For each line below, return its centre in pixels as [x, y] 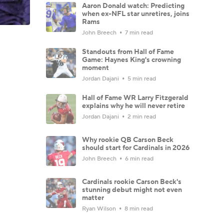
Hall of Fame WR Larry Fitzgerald [135, 98]
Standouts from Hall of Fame [128, 52]
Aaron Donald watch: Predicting [133, 6]
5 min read [141, 78]
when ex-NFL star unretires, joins [136, 14]
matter [93, 198]
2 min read [141, 116]
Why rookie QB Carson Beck [128, 140]
